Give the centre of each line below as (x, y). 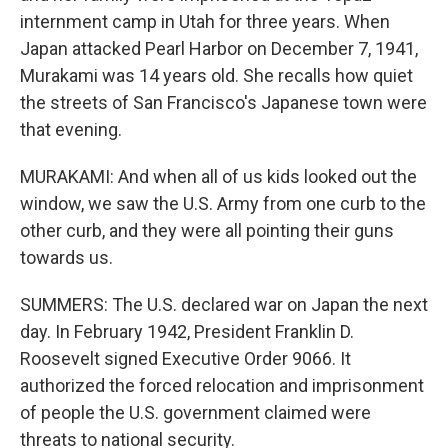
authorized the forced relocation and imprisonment (222, 385)
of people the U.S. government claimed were (195, 412)
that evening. (71, 129)
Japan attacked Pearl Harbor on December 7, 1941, (219, 48)
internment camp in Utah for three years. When (205, 21)
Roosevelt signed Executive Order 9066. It (185, 358)
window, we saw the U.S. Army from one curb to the (223, 203)
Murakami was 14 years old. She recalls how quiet (216, 75)
